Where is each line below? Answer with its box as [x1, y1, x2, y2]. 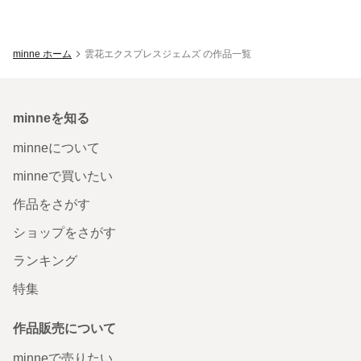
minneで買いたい [13, 168, 113, 183]
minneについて [13, 140, 100, 155]
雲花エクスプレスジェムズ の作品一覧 [85, 48, 251, 60]
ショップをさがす [13, 225, 116, 239]
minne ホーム [13, 48, 72, 60]
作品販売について [13, 321, 116, 335]
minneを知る [13, 110, 89, 125]
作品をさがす [13, 197, 90, 211]
